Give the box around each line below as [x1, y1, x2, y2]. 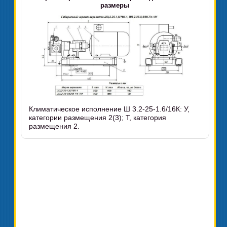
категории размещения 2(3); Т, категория [29, 113, 167, 122]
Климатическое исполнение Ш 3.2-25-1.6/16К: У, [29, 105, 190, 113]
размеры [100, 1, 130, 9]
